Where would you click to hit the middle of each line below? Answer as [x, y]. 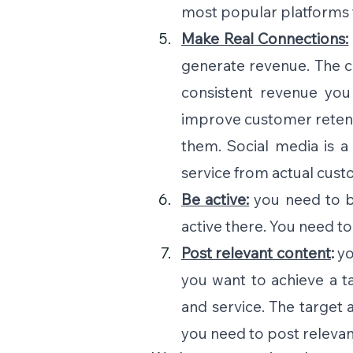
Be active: [216, 200]
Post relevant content [256, 253]
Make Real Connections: [265, 39]
